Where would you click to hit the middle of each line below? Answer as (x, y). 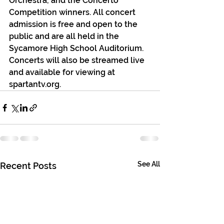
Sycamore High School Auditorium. (77, 48)
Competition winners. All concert (73, 12)
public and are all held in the (65, 36)
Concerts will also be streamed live (78, 60)
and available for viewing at (63, 72)
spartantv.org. (35, 84)
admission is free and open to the (74, 24)
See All (149, 164)
